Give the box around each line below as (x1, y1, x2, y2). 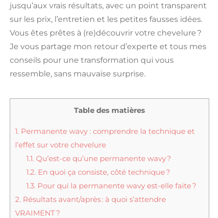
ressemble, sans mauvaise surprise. (10, 69, 145, 79)
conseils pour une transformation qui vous (10, 55, 174, 65)
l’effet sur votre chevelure (15, 140, 106, 149)
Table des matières (74, 105, 145, 115)
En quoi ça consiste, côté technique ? (36, 167, 170, 177)
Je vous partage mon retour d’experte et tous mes (10, 42, 206, 52)
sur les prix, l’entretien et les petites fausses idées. (10, 15, 202, 24)
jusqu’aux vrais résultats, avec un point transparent (10, 1, 207, 11)
